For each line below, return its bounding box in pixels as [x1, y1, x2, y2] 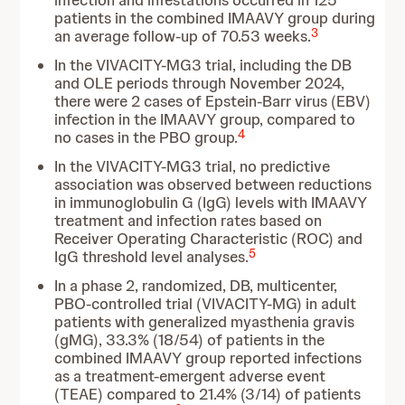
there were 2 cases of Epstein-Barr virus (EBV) [54, 91, 372, 111]
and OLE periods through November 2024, [54, 73, 345, 93]
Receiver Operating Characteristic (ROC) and [54, 229, 363, 249]
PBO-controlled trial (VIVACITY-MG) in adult [54, 294, 357, 314]
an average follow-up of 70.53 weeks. [54, 26, 312, 46]
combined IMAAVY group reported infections [54, 348, 363, 368]
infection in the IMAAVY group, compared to [54, 109, 356, 129]
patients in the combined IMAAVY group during [54, 8, 376, 28]
